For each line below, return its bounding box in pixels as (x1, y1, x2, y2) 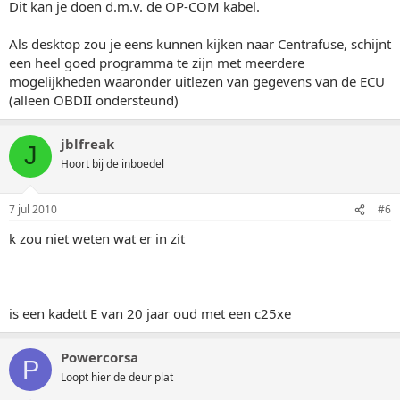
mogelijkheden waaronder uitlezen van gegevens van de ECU (9, 71, 385, 90)
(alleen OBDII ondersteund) (9, 90, 179, 109)
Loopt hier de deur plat (61, 370, 173, 385)
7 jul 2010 (9, 202, 57, 217)
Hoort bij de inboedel (61, 155, 164, 171)
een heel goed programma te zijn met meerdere (9, 53, 304, 71)
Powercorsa (61, 348, 138, 366)
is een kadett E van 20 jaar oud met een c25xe (9, 304, 291, 322)
